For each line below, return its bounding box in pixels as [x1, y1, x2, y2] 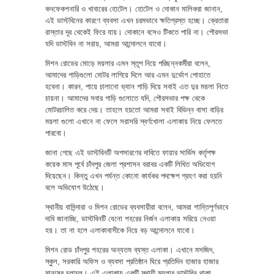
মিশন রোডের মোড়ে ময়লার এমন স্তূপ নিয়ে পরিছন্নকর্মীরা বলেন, [45, 58, 210, 68]
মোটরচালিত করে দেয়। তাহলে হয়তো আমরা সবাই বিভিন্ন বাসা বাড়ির [45, 105, 223, 114]
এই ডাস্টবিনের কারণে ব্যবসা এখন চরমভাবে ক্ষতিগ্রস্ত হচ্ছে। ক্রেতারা [45, 15, 229, 25]
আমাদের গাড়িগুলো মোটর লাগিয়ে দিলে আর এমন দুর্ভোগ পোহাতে [45, 70, 210, 80]
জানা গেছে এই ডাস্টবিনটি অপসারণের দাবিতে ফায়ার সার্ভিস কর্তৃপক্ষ [45, 147, 216, 157]
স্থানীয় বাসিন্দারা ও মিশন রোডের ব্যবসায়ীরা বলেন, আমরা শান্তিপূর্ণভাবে [45, 202, 228, 212]
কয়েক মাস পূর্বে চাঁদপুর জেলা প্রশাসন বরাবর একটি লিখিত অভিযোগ [45, 159, 215, 169]
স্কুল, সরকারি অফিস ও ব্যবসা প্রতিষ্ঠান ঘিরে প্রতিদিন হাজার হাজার [45, 256, 218, 266]
